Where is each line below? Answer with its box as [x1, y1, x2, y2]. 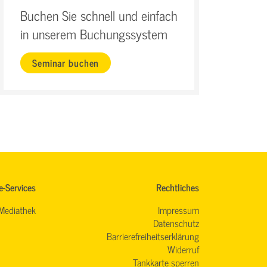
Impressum [158, 202, 199, 218]
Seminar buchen [32, 54, 100, 70]
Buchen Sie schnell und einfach [20, 4, 178, 26]
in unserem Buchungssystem [20, 23, 167, 45]
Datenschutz [153, 215, 199, 231]
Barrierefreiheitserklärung [107, 228, 199, 244]
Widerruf [167, 241, 199, 257]
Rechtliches [156, 179, 199, 195]
